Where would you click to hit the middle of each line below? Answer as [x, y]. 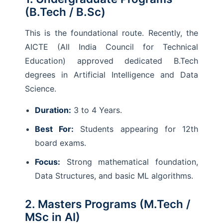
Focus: [48, 162]
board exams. [60, 143]
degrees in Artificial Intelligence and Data [111, 75]
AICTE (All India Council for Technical [111, 47]
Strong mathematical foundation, [129, 162]
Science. [41, 89]
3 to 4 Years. [97, 110]
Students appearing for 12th [136, 129]
